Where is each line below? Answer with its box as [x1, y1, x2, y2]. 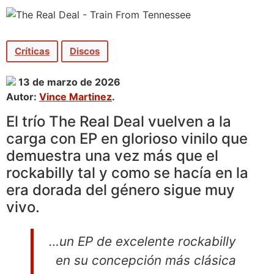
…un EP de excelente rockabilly [49, 233, 236, 249]
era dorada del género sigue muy [6, 180, 235, 199]
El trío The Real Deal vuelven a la [6, 112, 231, 130]
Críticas [15, 45, 50, 57]
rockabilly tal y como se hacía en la [6, 163, 248, 182]
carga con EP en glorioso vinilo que [6, 129, 248, 147]
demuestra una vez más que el [6, 146, 218, 165]
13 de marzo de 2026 [18, 76, 120, 89]
